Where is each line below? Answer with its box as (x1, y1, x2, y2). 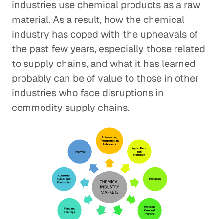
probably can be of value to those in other (12, 72, 199, 85)
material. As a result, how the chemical (12, 13, 184, 26)
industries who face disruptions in (12, 87, 164, 99)
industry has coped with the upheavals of (12, 28, 198, 41)
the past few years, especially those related (12, 43, 205, 55)
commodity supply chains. (12, 101, 130, 114)
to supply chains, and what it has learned (12, 57, 196, 70)
